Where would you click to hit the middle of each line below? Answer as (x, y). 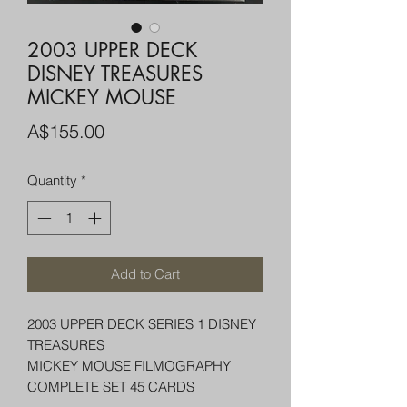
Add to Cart (145, 274)
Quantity (52, 180)
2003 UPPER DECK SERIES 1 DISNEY (142, 324)
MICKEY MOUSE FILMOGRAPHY (129, 366)
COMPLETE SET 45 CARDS (111, 387)
